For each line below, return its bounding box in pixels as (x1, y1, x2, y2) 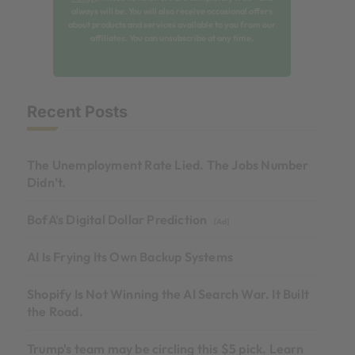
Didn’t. (27, 174, 67, 191)
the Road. (27, 303, 83, 320)
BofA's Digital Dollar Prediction (27, 212, 210, 228)
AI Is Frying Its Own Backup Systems (27, 249, 233, 265)
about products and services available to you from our (68, 19, 276, 31)
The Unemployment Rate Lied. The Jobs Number (27, 157, 309, 174)
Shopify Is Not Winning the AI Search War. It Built (27, 286, 310, 303)
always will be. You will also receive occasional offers (71, 6, 273, 17)
